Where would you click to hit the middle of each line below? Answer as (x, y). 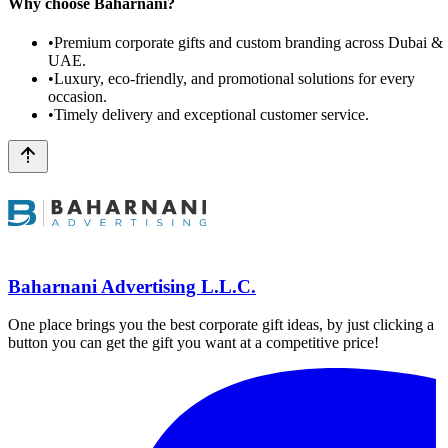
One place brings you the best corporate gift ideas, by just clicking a (221, 325)
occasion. (77, 97)
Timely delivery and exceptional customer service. (211, 115)
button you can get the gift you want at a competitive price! (193, 343)
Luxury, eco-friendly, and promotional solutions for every (234, 79)
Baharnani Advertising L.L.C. (132, 286)
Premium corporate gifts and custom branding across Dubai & (248, 43)
